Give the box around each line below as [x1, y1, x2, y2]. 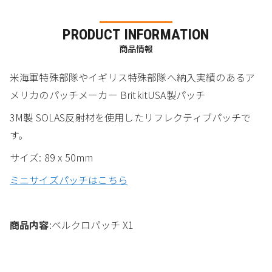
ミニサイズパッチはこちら [10, 172, 127, 188]
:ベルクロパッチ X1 [49, 217, 134, 233]
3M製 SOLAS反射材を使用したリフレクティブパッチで [10, 110, 251, 125]
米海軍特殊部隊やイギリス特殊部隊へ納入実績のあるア [10, 70, 256, 85]
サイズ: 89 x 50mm [10, 150, 93, 165]
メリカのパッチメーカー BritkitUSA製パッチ [10, 87, 206, 103]
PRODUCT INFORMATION [63, 26, 209, 44]
